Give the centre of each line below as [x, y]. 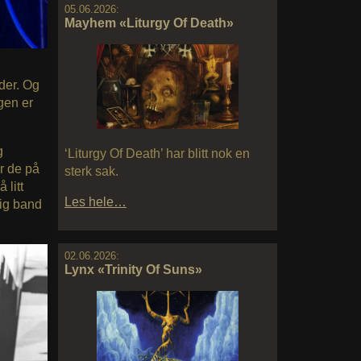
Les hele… [95, 202]
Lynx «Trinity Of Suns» [133, 270]
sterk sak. [91, 172]
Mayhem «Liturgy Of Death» [149, 23]
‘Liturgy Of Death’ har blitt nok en [157, 154]
